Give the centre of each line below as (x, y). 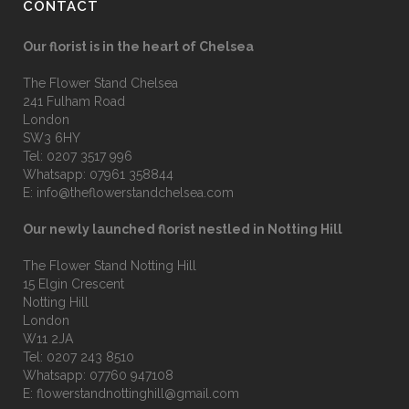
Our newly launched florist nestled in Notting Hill (183, 229)
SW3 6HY (52, 138)
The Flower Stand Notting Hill (110, 266)
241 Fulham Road (74, 101)
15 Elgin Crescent (73, 284)
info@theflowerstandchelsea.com (135, 193)
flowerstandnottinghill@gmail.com (138, 393)
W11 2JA (48, 339)
